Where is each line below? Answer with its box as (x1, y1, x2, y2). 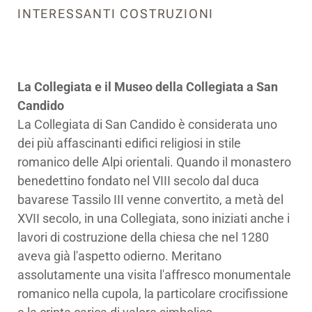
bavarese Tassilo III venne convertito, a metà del (17, 192, 283, 207)
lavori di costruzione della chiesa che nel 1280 (17, 229, 269, 244)
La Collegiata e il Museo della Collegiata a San (17, 79, 278, 94)
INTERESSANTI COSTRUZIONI (17, 6, 214, 21)
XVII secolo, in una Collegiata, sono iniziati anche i (17, 210, 290, 226)
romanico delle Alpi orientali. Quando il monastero (17, 154, 291, 169)
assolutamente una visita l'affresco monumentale (17, 267, 291, 282)
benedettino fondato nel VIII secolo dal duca (17, 173, 259, 188)
